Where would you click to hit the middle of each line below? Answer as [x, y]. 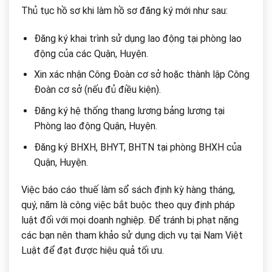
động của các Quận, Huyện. [91, 53]
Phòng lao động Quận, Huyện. [95, 126]
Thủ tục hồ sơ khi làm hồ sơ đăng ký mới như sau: [124, 11]
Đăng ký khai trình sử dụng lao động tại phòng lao [138, 38]
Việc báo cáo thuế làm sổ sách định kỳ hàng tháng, [128, 190]
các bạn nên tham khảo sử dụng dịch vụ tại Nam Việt [132, 236]
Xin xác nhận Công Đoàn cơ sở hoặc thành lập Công [141, 75]
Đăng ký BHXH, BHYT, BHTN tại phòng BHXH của [138, 147]
